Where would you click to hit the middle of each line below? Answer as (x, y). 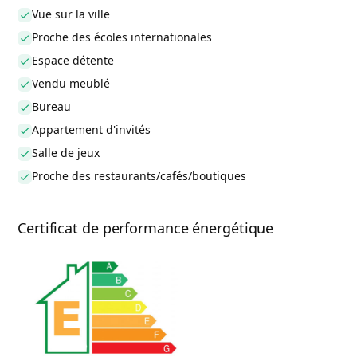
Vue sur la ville (71, 14)
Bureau (51, 107)
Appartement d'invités (91, 130)
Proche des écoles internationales (122, 37)
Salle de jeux (66, 153)
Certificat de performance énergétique (146, 228)
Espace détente (73, 61)
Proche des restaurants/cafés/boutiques (139, 176)
